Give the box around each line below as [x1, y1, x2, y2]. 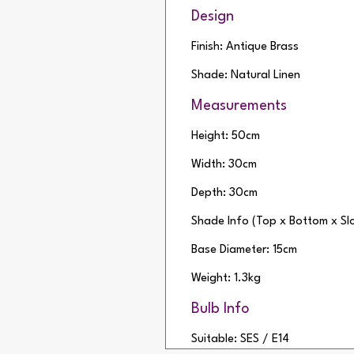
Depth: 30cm [190, 186, 258, 199]
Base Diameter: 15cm [190, 243, 297, 256]
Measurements [190, 98, 287, 113]
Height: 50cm [190, 130, 260, 142]
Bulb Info [190, 301, 250, 316]
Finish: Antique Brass [190, 40, 299, 53]
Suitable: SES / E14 [190, 333, 289, 345]
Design [190, 9, 234, 24]
